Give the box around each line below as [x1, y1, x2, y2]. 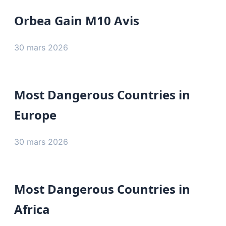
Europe [14, 106, 56, 123]
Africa [14, 200, 50, 217]
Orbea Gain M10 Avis [14, 12, 139, 29]
